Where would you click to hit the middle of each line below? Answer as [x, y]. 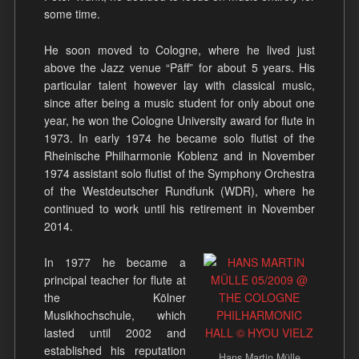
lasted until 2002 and [115, 332]
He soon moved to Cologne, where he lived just [179, 50]
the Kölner [115, 297]
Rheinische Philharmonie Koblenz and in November [179, 155]
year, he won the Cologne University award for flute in [179, 120]
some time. [72, 14]
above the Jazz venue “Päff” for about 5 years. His [179, 67]
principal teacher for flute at [115, 279]
